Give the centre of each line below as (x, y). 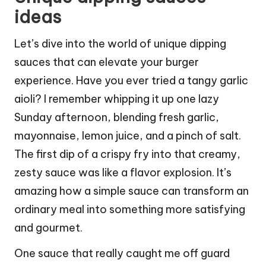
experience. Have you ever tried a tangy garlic (131, 80)
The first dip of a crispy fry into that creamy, (127, 154)
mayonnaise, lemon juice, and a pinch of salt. (128, 135)
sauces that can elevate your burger (107, 62)
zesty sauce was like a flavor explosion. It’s (123, 172)
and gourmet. (48, 227)
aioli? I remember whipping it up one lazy (117, 99)
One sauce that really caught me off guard (122, 253)
